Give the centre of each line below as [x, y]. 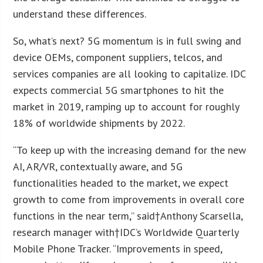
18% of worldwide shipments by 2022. [99, 123]
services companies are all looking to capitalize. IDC [129, 73]
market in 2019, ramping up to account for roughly [126, 106]
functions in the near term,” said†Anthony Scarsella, [128, 215]
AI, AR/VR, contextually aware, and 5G [98, 166]
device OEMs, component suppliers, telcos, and [118, 57]
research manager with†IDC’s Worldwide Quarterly [126, 232]
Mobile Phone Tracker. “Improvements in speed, [118, 248]
